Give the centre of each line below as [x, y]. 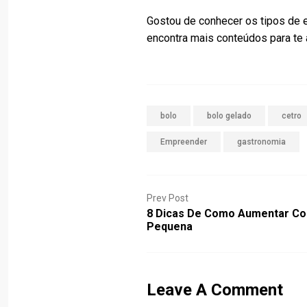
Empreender [184, 142]
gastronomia [262, 142]
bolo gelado [230, 116]
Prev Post [168, 198]
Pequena [170, 226]
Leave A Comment [215, 290]
